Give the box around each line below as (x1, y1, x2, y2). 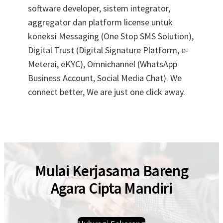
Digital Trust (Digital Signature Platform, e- (28, 44, 189, 56)
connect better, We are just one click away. (28, 86, 185, 98)
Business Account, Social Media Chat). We (28, 72, 182, 84)
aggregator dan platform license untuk (28, 16, 173, 28)
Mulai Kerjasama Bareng (34, 161, 189, 180)
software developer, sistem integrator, (28, 2, 170, 14)
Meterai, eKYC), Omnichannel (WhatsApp (28, 58, 177, 70)
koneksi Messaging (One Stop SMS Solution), (28, 30, 194, 42)
